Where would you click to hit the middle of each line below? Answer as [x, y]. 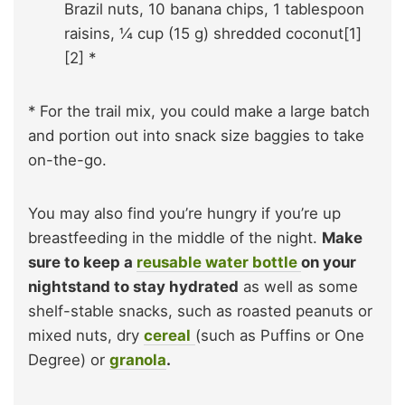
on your [329, 263]
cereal [167, 336]
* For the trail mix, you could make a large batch [199, 112]
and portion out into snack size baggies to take [196, 136]
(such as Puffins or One [280, 336]
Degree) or [69, 360]
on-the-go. [67, 160]
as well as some [298, 287]
